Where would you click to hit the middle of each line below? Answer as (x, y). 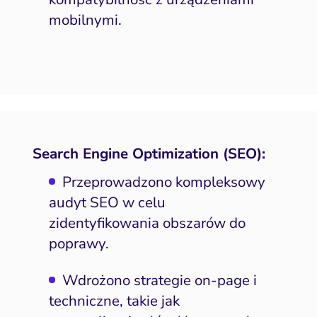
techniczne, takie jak (114, 300)
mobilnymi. (85, 19)
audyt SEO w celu (107, 203)
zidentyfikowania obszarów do (147, 223)
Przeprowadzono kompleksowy (164, 182)
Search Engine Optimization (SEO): (149, 153)
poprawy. (79, 244)
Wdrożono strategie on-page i (160, 280)
